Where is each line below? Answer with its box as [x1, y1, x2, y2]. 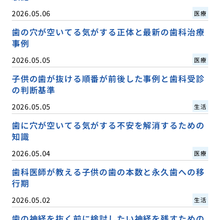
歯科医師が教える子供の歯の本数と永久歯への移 [11, 165, 205, 178]
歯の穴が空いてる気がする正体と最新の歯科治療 [11, 26, 205, 38]
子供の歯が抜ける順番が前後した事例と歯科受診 [11, 72, 205, 84]
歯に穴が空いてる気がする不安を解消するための [11, 119, 205, 131]
